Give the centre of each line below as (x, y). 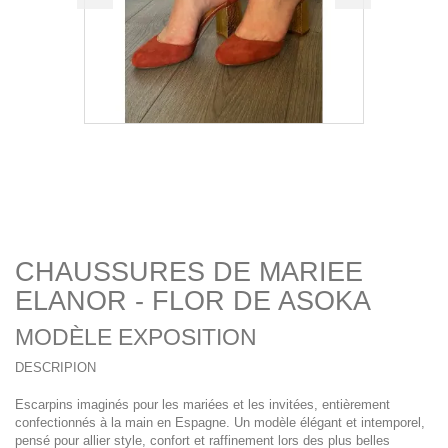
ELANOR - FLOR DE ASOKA (197, 300)
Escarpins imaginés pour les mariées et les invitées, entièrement (202, 404)
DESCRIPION (57, 367)
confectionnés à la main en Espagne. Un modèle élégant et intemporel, (220, 422)
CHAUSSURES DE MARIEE (189, 271)
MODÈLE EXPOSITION (136, 336)
